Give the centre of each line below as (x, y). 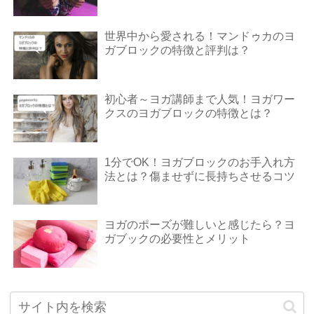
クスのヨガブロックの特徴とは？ (189, 113)
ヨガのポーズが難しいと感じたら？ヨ (200, 225)
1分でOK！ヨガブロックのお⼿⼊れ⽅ (200, 162)
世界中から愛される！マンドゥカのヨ (200, 36)
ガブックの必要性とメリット (178, 239)
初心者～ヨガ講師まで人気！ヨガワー (200, 99)
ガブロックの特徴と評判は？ (178, 50)
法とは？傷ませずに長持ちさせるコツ (200, 176)
